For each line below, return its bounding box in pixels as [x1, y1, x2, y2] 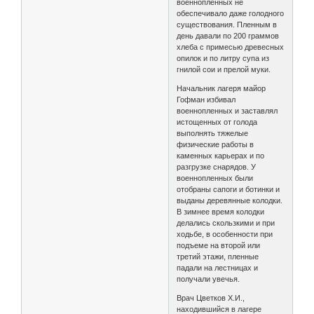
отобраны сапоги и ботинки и [177, 184, 280, 193]
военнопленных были [177, 173, 254, 182]
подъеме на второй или [177, 240, 261, 250]
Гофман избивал [177, 95, 236, 104]
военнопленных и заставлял [177, 106, 278, 115]
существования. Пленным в [177, 20, 278, 29]
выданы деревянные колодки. [177, 196, 283, 205]
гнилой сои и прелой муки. [177, 64, 271, 74]
